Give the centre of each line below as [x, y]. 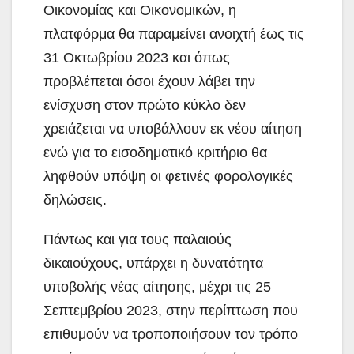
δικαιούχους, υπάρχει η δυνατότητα [153, 264]
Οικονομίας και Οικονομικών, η [140, 11]
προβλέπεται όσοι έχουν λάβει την [149, 82]
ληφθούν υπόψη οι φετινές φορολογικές [168, 177]
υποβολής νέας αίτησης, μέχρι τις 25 [157, 287]
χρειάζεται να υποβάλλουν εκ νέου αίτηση [173, 129]
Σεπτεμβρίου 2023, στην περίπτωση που [171, 311]
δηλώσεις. [75, 200]
